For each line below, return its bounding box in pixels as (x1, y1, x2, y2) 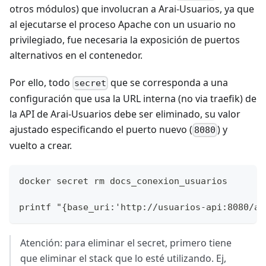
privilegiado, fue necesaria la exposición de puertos (9, 33, 240, 46)
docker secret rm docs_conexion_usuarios (19, 176, 227, 187)
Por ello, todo (9, 75, 72, 89)
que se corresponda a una (108, 75, 229, 89)
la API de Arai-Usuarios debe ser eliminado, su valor (9, 107, 240, 121)
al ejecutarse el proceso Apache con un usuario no (9, 17, 236, 31)
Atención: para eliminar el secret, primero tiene (20, 236, 232, 250)
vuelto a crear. (9, 139, 72, 153)
